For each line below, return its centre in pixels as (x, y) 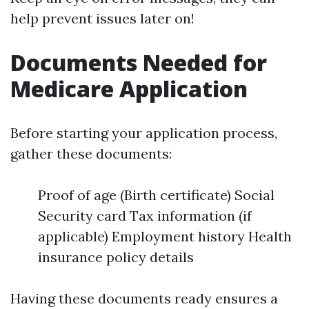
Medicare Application (129, 89)
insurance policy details (116, 257)
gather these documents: (91, 153)
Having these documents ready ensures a (144, 298)
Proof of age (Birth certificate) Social (156, 195)
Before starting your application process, (144, 133)
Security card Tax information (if (145, 216)
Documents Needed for (139, 62)
